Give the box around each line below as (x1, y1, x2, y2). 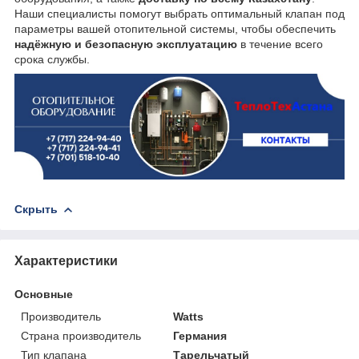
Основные (14, 287, 73, 301)
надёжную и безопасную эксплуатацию (14, 38, 237, 51)
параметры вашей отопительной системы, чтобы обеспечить (14, 22, 336, 36)
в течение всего (237, 38, 323, 51)
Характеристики (14, 253, 118, 268)
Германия (173, 329, 228, 342)
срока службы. (14, 53, 90, 67)
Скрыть (14, 202, 58, 216)
